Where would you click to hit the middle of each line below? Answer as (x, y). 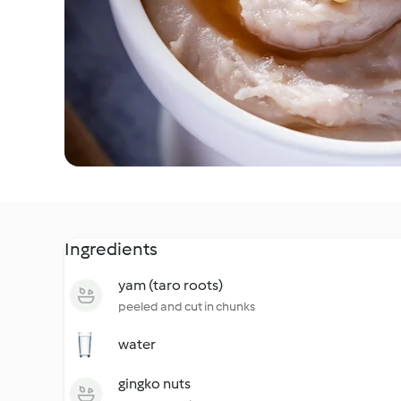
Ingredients (111, 249)
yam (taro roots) (171, 285)
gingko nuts (154, 384)
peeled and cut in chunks (187, 307)
